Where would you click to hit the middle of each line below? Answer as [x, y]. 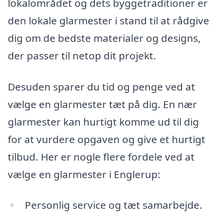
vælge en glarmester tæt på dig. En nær [102, 104]
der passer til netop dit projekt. [82, 55]
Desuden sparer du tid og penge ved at [101, 86]
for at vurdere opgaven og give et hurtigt [107, 139]
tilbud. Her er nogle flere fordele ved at [101, 156]
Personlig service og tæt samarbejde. [113, 205]
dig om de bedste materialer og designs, [104, 38]
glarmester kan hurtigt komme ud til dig [103, 121]
